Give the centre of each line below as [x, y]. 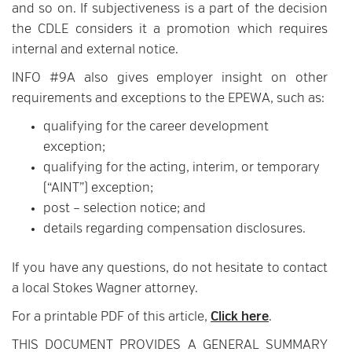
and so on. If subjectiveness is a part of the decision [170, 9]
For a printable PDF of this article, [111, 317]
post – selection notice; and [125, 209]
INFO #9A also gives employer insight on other [170, 79]
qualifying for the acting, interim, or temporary [181, 168]
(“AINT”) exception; [98, 189]
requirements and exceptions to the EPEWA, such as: [168, 99]
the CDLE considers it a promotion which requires [170, 30]
